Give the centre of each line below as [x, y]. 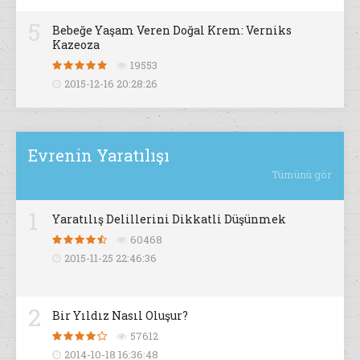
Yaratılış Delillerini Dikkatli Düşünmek [169, 219]
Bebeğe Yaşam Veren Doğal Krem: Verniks [172, 31]
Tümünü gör [302, 175]
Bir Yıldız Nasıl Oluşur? [120, 316]
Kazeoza [76, 45]
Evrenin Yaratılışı [99, 155]
